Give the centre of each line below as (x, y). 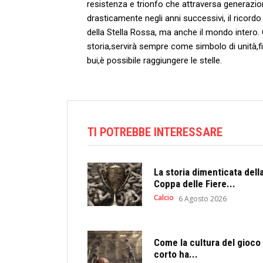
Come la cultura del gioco (207, 243)
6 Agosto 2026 (202, 198)
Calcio (163, 197)
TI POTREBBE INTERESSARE (155, 132)
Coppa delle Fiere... (194, 183)
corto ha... (176, 254)
